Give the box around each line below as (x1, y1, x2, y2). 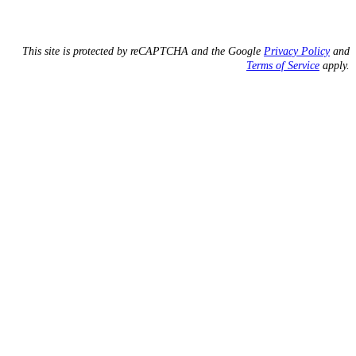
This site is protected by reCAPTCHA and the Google (22, 44, 264, 57)
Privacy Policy (264, 44, 330, 57)
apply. (319, 59, 350, 72)
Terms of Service (246, 59, 319, 72)
